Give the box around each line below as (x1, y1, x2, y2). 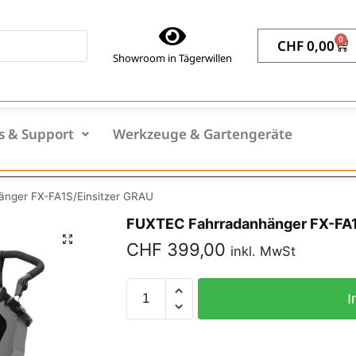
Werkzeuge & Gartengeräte (113, 125, 292, 144)
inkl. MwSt (230, 243, 296, 260)
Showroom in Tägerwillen (112, 51, 232, 66)
